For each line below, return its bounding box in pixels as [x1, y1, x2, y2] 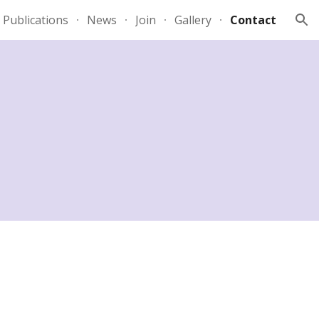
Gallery [174, 12, 211, 28]
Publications [3, 12, 68, 28]
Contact [230, 12, 276, 28]
